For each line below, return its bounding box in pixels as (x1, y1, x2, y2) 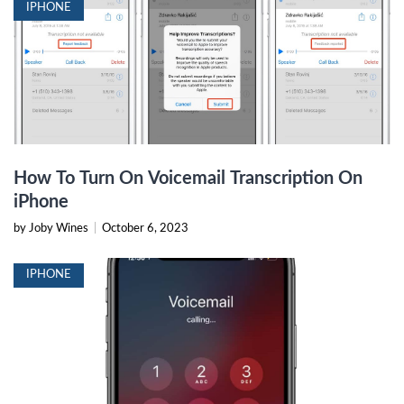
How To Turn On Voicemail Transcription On (14, 170, 363, 188)
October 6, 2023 (102, 223, 188, 235)
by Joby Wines (14, 223, 91, 235)
